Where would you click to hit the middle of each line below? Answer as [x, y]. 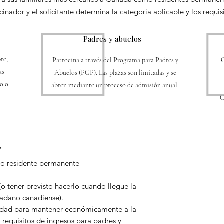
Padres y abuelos [112, 39]
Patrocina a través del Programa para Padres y [115, 60]
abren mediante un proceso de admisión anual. [115, 85]
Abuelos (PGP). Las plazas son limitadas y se [115, 73]
